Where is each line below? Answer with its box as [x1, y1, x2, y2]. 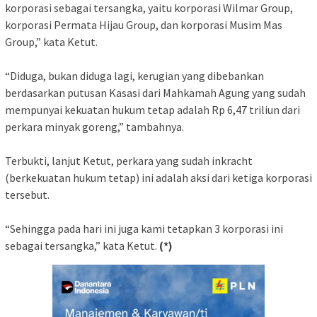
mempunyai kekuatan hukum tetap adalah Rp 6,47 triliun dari [5, 102, 300, 117]
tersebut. [5, 187, 50, 202]
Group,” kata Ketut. [5, 34, 98, 49]
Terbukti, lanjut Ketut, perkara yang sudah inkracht [5, 153, 253, 168]
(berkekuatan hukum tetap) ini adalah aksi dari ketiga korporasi [5, 170, 312, 185]
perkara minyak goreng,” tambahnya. [5, 119, 184, 134]
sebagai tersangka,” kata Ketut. [5, 238, 159, 253]
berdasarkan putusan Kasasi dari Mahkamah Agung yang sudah [5, 85, 306, 100]
